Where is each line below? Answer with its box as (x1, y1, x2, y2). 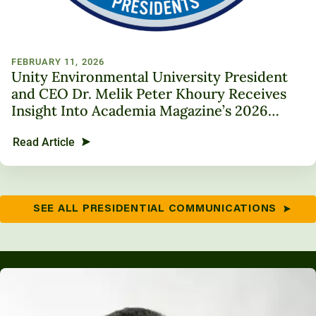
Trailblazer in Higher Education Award (11, 118, 265, 136)
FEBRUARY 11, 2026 (11, 56, 104, 67)
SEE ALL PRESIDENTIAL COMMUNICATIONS (32, 203, 277, 214)
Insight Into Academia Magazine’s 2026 (11, 101, 268, 119)
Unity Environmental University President (11, 67, 288, 85)
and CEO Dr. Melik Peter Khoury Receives (11, 84, 286, 102)
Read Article (13, 135, 75, 149)
